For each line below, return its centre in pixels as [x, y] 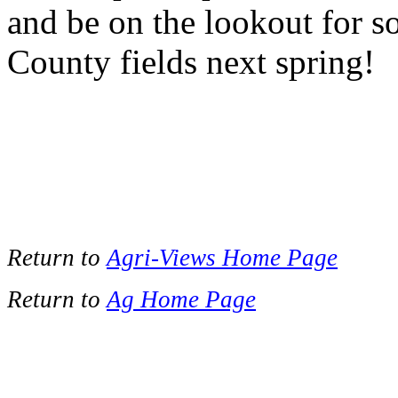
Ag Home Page [181, 299]
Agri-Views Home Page [222, 258]
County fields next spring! [191, 62]
